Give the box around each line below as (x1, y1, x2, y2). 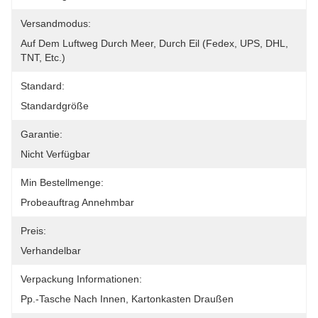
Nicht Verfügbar (21, 148, 90, 160)
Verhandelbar (21, 245, 81, 256)
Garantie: (21, 128, 62, 140)
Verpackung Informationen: (21, 273, 142, 285)
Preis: (21, 225, 46, 236)
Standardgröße (21, 100, 89, 111)
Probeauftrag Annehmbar (21, 197, 134, 208)
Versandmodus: (21, 18, 91, 29)
